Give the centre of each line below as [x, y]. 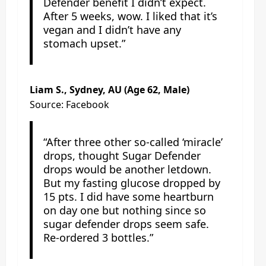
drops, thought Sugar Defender [122, 155]
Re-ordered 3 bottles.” [98, 237]
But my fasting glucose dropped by [132, 183]
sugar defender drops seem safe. [126, 224]
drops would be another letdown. [127, 169]
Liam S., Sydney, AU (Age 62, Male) [110, 89]
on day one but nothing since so [124, 210]
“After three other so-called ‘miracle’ [133, 142]
